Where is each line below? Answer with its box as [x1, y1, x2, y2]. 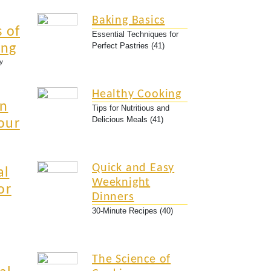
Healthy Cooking [92, 88, 181, 100]
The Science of [92, 253, 171, 266]
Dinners [92, 191, 134, 203]
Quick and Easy [92, 162, 175, 174]
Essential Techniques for [92, 30, 178, 39]
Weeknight [92, 177, 151, 189]
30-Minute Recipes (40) [92, 206, 173, 215]
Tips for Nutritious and [92, 103, 169, 113]
